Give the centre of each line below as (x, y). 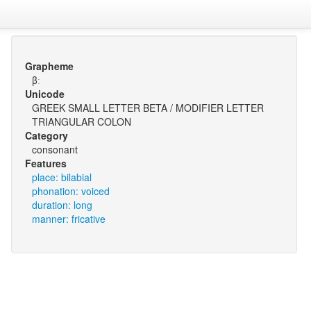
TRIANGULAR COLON (81, 121)
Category (46, 135)
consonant (54, 149)
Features (45, 163)
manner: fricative (68, 219)
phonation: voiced (70, 191)
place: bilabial (61, 177)
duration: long (62, 205)
